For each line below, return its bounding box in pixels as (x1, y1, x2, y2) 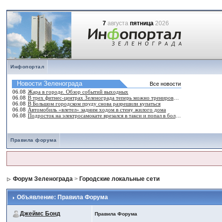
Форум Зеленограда (13, 175, 73, 182)
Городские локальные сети (79, 175, 160, 182)
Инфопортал (10, 64, 45, 69)
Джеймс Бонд (20, 210, 61, 218)
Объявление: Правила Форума (15, 194, 109, 201)
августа (106, 20, 130, 27)
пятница (130, 20, 154, 27)
